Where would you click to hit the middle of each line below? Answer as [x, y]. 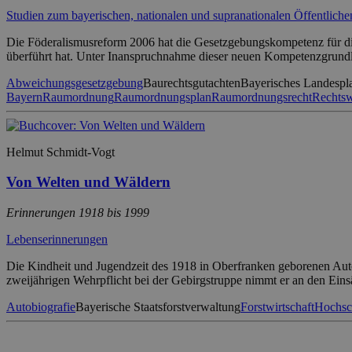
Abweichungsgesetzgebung [75, 82]
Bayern [24, 97]
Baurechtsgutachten [192, 82]
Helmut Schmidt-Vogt [60, 152]
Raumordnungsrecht [262, 97]
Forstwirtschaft [277, 306]
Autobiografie [41, 306]
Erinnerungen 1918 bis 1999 [78, 212]
